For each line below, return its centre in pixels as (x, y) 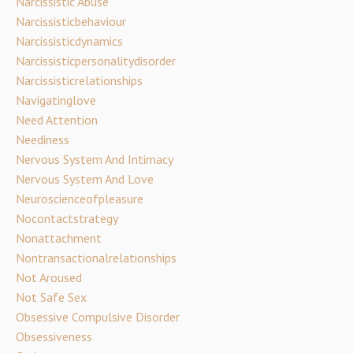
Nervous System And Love (85, 178)
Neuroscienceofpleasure (80, 198)
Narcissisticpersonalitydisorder (96, 60)
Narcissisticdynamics (69, 41)
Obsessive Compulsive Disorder (98, 316)
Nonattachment (59, 238)
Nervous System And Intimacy (95, 159)
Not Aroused (49, 277)
